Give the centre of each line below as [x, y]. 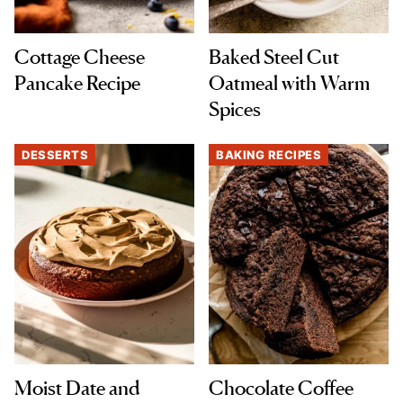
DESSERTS [55, 155]
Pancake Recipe [77, 83]
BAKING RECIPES [269, 155]
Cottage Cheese [80, 57]
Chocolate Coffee [281, 388]
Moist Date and [77, 388]
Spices [235, 109]
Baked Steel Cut [274, 57]
